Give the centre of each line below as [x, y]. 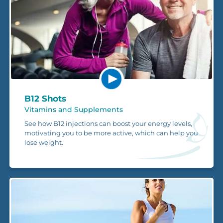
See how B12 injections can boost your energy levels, [108, 123]
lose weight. [44, 142]
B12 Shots [46, 98]
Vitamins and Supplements [74, 109]
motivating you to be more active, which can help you [111, 133]
